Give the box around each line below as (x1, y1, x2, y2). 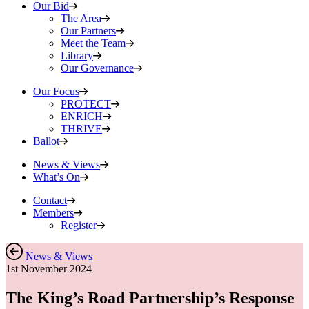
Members (33, 207, 74, 219)
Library (61, 50, 93, 61)
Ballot (33, 135, 59, 147)
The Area (61, 12, 101, 24)
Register (61, 219, 97, 231)
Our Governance (61, 62, 134, 74)
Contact (33, 195, 67, 206)
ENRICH (61, 110, 103, 122)
